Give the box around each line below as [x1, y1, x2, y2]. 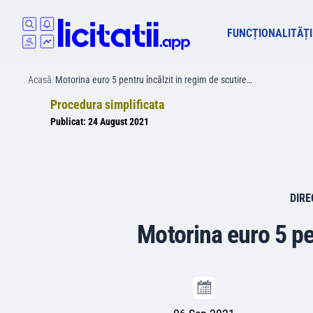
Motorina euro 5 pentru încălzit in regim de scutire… [55, 74, 252, 85]
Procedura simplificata [50, 97, 164, 112]
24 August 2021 [88, 116, 149, 127]
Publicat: [50, 116, 88, 127]
